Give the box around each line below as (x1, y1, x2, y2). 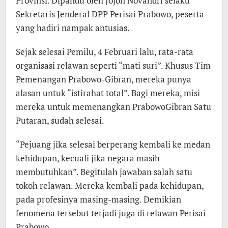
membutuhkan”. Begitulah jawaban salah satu (16, 166, 192, 178)
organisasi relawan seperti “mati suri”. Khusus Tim (16, 60, 211, 71)
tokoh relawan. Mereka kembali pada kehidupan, (16, 180, 204, 191)
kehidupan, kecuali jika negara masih (16, 152, 160, 164)
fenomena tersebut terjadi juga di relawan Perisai (16, 207, 206, 219)
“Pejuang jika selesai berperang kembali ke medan (16, 138, 210, 150)
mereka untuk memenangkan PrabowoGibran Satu (16, 101, 211, 112)
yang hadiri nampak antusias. (16, 22, 130, 34)
